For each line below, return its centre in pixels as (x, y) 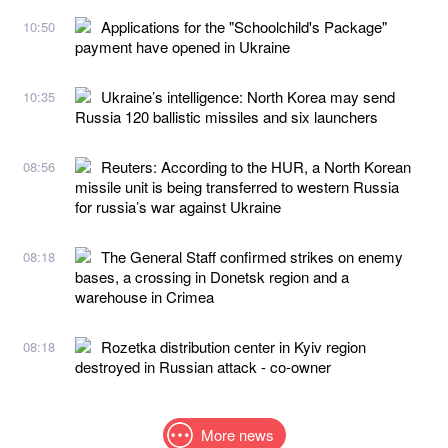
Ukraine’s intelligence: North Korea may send (248, 96)
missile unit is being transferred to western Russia (237, 186)
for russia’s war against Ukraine (178, 206)
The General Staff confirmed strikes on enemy (252, 256)
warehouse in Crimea (144, 296)
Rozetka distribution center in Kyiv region (233, 346)
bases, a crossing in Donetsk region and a (212, 276)
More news (237, 434)
